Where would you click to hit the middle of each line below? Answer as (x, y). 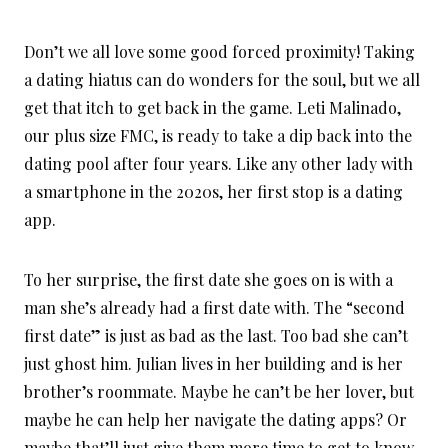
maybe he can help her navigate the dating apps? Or (215, 420)
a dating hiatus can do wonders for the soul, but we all (222, 80)
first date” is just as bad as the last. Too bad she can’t (216, 336)
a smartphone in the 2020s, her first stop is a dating (213, 192)
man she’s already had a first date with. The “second (214, 308)
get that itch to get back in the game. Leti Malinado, (212, 108)
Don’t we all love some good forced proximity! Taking (219, 52)
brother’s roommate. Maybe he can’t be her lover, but (219, 392)
